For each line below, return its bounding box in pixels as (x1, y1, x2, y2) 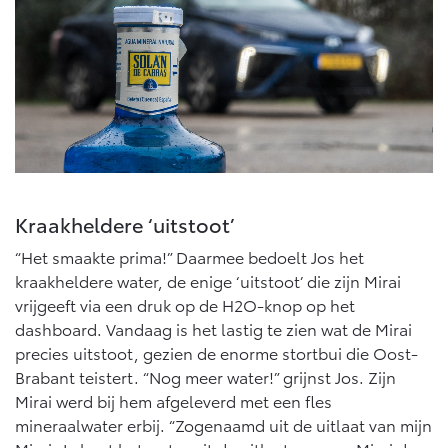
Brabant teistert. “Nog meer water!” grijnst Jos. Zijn (15, 364, 396, 388)
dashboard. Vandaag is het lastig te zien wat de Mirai (15, 316, 412, 340)
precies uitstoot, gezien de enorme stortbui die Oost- (15, 340, 418, 364)
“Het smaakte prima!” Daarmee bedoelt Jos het (15, 244, 364, 268)
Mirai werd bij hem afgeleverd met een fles (15, 388, 332, 412)
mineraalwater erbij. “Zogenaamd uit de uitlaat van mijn (15, 412, 432, 436)
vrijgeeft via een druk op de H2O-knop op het (15, 292, 355, 316)
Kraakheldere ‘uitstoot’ (15, 209, 235, 238)
